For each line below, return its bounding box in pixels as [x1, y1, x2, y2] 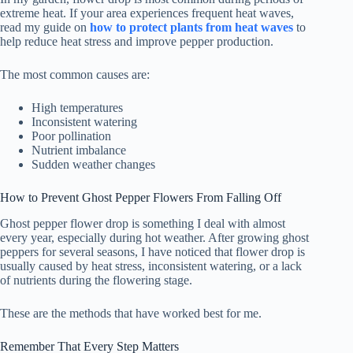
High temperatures [32, 101, 123, 115]
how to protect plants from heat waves [90, 20, 293, 35]
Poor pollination [32, 129, 111, 143]
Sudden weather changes [32, 158, 155, 172]
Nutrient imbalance [32, 143, 126, 158]
